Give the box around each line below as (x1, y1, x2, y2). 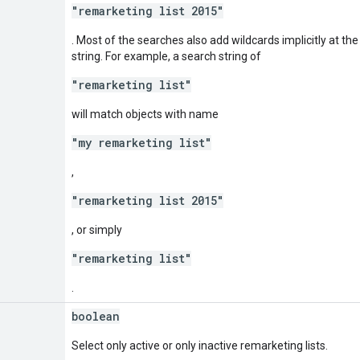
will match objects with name (72, 107, 219, 121)
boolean (72, 308, 120, 324)
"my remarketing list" (72, 134, 211, 150)
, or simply (72, 223, 122, 236)
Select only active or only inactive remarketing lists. (72, 338, 328, 352)
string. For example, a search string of (72, 49, 261, 63)
